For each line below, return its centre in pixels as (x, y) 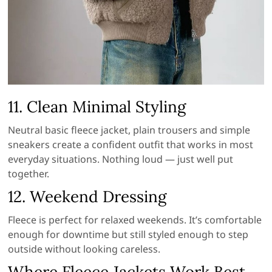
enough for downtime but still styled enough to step (128, 234)
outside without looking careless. (84, 249)
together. (29, 173)
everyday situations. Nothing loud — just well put (121, 159)
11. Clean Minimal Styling (97, 106)
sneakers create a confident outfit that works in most (131, 144)
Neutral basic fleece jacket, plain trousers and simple (129, 130)
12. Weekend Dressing (87, 196)
